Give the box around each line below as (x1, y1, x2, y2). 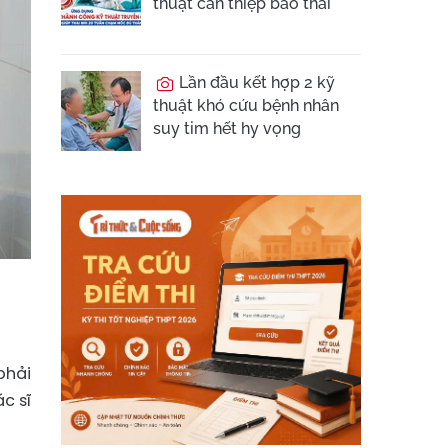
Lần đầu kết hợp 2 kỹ (175, 73, 335, 92)
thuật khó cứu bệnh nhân (153, 96, 339, 115)
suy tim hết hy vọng (153, 119, 301, 138)
